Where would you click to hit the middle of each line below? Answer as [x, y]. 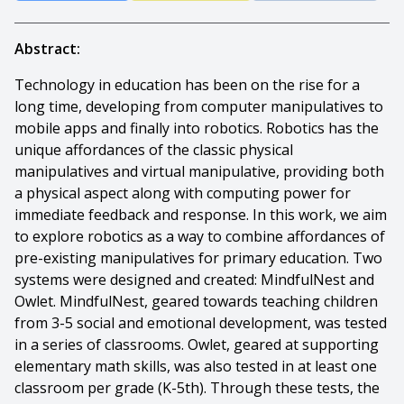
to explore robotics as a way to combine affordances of [200, 236]
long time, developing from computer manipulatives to [199, 106]
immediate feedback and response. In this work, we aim [201, 215]
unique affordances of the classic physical [154, 150]
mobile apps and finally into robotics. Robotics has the [197, 128]
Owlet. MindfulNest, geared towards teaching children [196, 301]
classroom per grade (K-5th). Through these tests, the [197, 388]
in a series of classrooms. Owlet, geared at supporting [197, 344]
